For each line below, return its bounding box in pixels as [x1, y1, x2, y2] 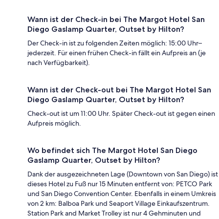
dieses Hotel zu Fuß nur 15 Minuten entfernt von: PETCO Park [27, 179, 212, 189]
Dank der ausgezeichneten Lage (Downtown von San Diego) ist [27, 170, 218, 179]
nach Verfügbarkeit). [27, 58, 90, 67]
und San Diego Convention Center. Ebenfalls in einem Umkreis [27, 189, 216, 198]
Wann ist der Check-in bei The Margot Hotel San [27, 15, 205, 24]
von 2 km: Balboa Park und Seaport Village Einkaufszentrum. [27, 199, 210, 208]
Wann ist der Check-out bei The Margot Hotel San [27, 85, 211, 95]
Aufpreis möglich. [27, 119, 81, 128]
